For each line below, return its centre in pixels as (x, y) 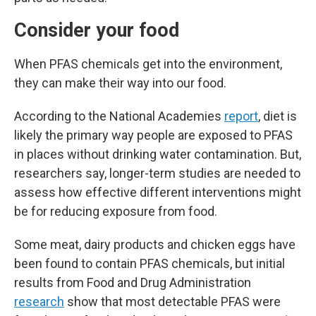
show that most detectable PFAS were (172, 302)
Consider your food (99, 30)
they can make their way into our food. (120, 83)
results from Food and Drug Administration (133, 282)
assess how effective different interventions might (158, 192)
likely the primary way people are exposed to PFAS (153, 135)
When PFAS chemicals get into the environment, (148, 64)
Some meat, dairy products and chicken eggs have (155, 244)
